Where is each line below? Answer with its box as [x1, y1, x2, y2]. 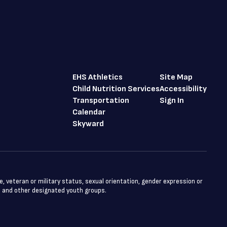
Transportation [72, 96, 129, 105]
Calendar [72, 107, 105, 117]
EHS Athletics [72, 72, 123, 82]
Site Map [159, 72, 193, 82]
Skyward [72, 119, 104, 129]
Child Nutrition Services [72, 84, 160, 94]
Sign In [159, 96, 184, 105]
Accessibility [159, 84, 207, 94]
